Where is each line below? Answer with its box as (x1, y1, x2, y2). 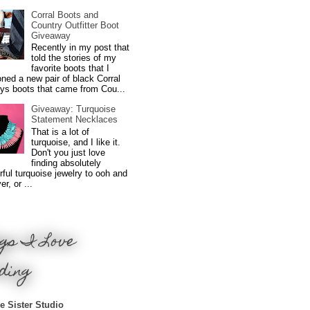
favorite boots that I (31, 63, 110, 74)
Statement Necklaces (31, 114, 118, 125)
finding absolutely (31, 158, 102, 169)
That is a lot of (31, 127, 90, 138)
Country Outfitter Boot (31, 19, 120, 30)
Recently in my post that (31, 42, 130, 53)
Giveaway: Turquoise (31, 104, 116, 115)
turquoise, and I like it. (31, 137, 124, 148)
